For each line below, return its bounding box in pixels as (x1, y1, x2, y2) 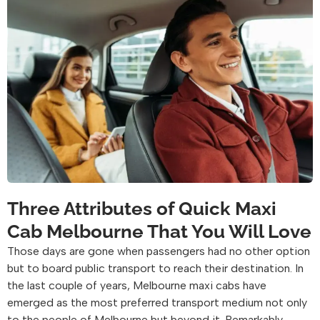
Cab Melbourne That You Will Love (7, 220, 311, 242)
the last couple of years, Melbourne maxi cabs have (7, 278, 266, 292)
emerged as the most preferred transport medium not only (7, 295, 307, 309)
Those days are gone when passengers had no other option (7, 244, 310, 258)
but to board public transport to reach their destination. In (7, 261, 304, 275)
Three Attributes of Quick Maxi (7, 197, 276, 219)
